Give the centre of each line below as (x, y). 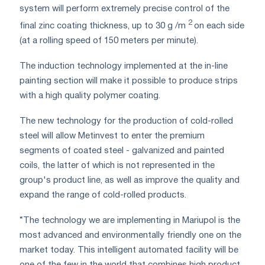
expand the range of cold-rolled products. (103, 195)
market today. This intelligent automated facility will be (129, 250)
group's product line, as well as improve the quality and (130, 180)
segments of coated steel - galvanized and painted (122, 151)
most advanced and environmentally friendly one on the (130, 235)
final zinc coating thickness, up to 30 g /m (104, 26)
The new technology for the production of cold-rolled (126, 121)
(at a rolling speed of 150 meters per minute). (109, 41)
